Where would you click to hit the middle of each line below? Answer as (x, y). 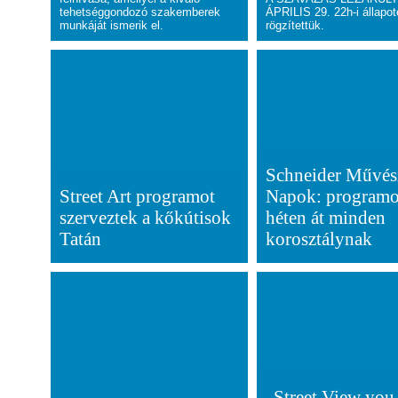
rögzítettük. (295, 25)
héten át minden (326, 217)
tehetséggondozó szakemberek (140, 12)
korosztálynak (319, 239)
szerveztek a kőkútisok (145, 217)
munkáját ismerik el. (111, 25)
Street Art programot (137, 196)
